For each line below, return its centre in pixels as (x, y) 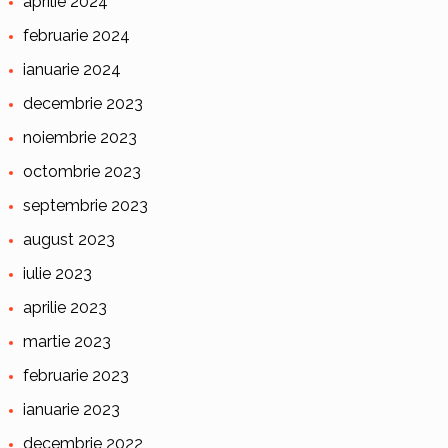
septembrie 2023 (85, 205)
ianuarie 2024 (71, 69)
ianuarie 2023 (71, 409)
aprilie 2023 (64, 307)
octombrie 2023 (81, 171)
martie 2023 (66, 341)
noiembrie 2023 (79, 137)
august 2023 (68, 239)
